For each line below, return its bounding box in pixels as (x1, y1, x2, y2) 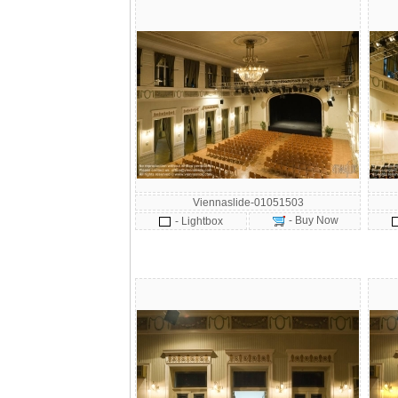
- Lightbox (175, 215, 223, 227)
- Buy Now (285, 214, 338, 227)
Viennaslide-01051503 (192, 196, 304, 209)
